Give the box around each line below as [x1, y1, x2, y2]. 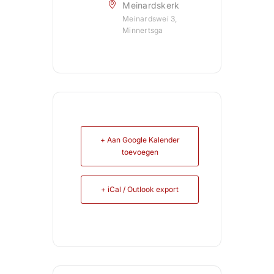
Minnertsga [122, 26, 163, 35]
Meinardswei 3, [122, 14, 177, 24]
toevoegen [121, 147, 158, 157]
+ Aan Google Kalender [100, 135, 180, 145]
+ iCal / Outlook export [101, 185, 179, 194]
